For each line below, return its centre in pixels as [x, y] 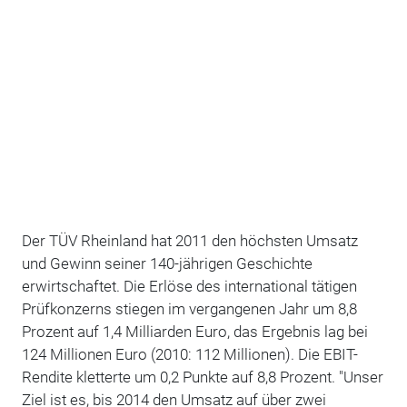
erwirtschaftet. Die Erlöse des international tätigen [189, 286]
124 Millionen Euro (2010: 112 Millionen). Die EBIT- [189, 354]
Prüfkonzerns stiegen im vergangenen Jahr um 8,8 [189, 308]
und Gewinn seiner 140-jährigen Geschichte [167, 263]
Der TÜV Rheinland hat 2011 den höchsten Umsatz [189, 240]
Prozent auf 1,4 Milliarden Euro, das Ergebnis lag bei [194, 331]
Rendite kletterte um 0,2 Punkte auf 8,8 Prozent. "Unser [202, 377]
